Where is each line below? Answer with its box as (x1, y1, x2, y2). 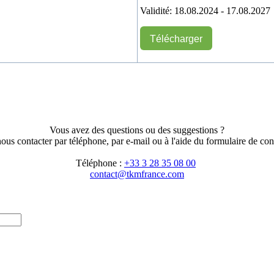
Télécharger (150, 34, 202, 45)
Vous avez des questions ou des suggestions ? (50, 125, 224, 136)
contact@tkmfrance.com (90, 169, 184, 180)
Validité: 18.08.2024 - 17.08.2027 (140, 6, 270, 17)
